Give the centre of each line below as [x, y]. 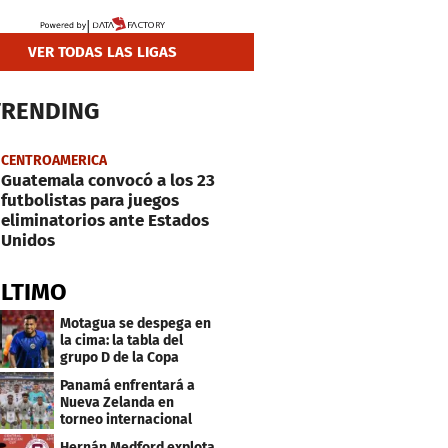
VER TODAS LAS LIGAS [103, 51]
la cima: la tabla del [122, 340]
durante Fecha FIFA [120, 436]
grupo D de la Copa [120, 357]
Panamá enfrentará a [128, 385]
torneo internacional [126, 419]
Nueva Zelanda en [117, 402]
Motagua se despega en [136, 323]
